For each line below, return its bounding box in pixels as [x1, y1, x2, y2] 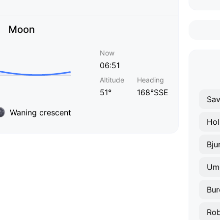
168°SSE [137, 87, 168, 97]
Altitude [100, 76, 124, 84]
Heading [137, 76, 164, 84]
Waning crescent [10, 107, 71, 117]
